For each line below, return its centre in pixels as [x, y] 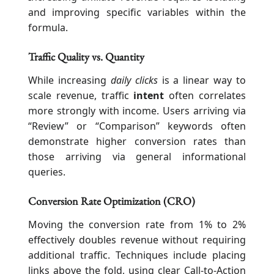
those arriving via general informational [137, 156]
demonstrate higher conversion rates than [137, 141]
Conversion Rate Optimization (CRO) [112, 201]
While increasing [69, 80]
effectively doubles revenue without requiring [137, 239]
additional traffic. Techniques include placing [137, 255]
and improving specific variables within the [137, 12]
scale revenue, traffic [81, 95]
